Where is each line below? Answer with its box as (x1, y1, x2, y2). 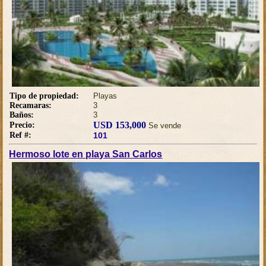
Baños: (9, 110, 34, 119)
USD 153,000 (93, 119, 147, 130)
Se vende (146, 121, 182, 130)
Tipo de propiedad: (9, 91, 80, 100)
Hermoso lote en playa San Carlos (9, 148, 163, 159)
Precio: (9, 120, 36, 129)
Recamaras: (9, 100, 52, 110)
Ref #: (9, 130, 32, 140)
